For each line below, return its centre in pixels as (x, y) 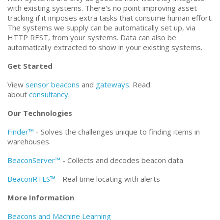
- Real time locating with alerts (108, 179)
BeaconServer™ (34, 160)
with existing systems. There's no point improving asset (102, 8)
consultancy (49, 95)
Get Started (30, 66)
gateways (112, 85)
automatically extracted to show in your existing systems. (105, 47)
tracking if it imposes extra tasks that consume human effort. (110, 18)
